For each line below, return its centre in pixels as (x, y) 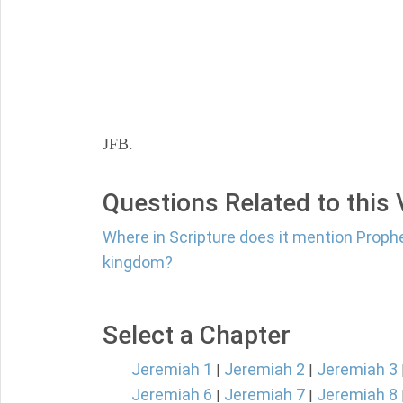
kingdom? (138, 262)
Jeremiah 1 (172, 369)
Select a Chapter (197, 335)
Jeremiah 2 (264, 369)
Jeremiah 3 (357, 369)
